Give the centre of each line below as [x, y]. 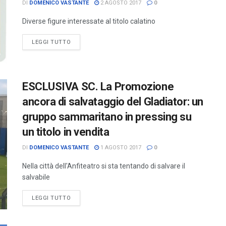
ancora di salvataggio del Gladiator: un [113, 102]
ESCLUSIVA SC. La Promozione [98, 87]
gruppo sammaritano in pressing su [107, 117]
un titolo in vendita [66, 132]
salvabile [36, 177]
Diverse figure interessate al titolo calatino [89, 21]
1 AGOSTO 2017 [120, 148]
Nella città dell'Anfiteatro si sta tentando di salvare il [104, 166]
